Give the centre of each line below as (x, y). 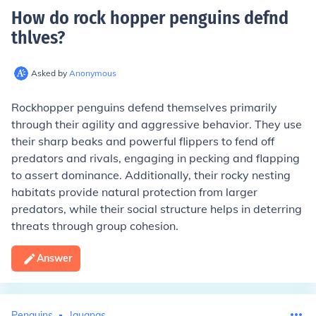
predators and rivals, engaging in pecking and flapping (156, 158)
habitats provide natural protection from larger (134, 192)
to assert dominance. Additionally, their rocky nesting (151, 175)
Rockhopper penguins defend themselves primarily (144, 107)
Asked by (50, 73)
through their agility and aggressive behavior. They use (157, 124)
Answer (54, 258)
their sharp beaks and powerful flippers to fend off (143, 141)
